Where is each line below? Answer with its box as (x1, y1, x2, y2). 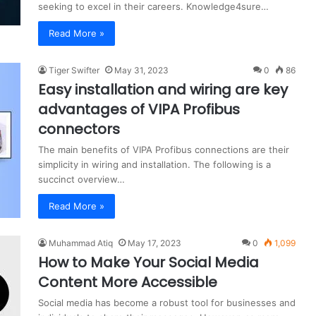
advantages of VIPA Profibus (38, 99, 240, 119)
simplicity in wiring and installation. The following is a (38, 158, 271, 170)
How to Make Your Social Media (38, 252, 259, 272)
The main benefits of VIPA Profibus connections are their (38, 143, 289, 155)
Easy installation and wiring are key (38, 79, 288, 99)
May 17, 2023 (128, 237, 181, 248)
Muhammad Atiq (49, 237, 113, 248)
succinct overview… (38, 173, 125, 185)
